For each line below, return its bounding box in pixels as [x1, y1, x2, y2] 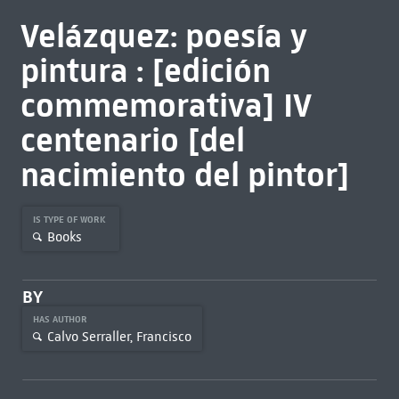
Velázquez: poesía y [20, 15, 307, 56]
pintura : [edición [20, 50, 271, 91]
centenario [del [20, 119, 245, 160]
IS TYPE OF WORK [32, 214, 109, 225]
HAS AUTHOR [32, 313, 90, 325]
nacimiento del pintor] [20, 154, 350, 195]
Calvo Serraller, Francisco [46, 328, 191, 345]
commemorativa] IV [20, 85, 312, 126]
